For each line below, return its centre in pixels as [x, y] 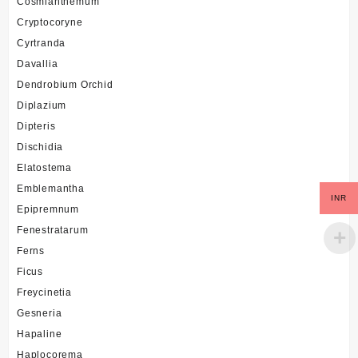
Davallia [38, 64]
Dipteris [36, 126]
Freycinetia [44, 292]
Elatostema [44, 167]
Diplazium [42, 105]
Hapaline [40, 334]
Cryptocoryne [50, 22]
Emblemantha [51, 188]
